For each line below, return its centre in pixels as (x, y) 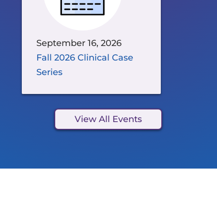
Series (49, 72)
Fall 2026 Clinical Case (85, 57)
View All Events (108, 119)
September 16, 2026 (79, 43)
